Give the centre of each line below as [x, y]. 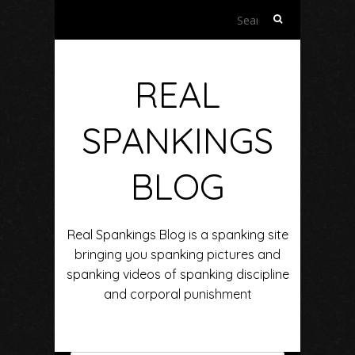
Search [277, 16]
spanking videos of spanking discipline [177, 274]
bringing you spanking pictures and [177, 254]
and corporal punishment [177, 294]
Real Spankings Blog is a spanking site [177, 235]
